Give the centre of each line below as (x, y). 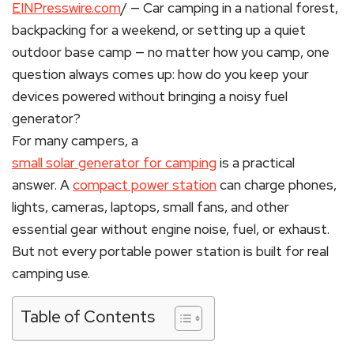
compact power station (145, 185)
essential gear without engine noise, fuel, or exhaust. (171, 229)
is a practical (256, 162)
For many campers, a (75, 140)
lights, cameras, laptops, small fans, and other (151, 207)
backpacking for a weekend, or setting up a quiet (159, 30)
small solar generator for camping (114, 162)
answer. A (42, 185)
